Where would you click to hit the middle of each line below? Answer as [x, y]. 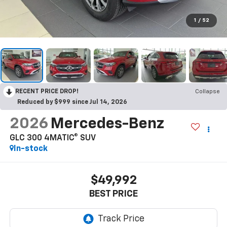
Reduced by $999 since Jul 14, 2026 [72, 102]
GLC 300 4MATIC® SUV [52, 138]
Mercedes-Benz [109, 124]
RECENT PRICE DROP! [47, 91]
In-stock [30, 149]
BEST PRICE [113, 194]
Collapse [207, 91]
